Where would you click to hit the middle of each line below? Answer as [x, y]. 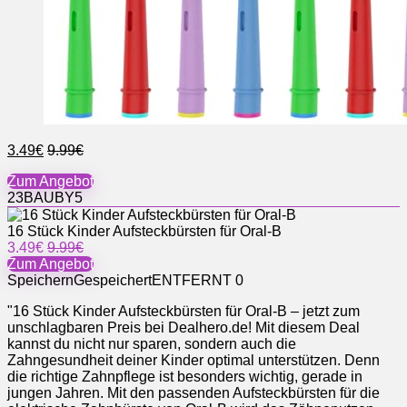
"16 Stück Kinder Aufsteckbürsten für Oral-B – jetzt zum [184, 311]
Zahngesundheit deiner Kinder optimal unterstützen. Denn [194, 360]
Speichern [40, 280]
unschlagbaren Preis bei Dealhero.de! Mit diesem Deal [184, 327]
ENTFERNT [192, 280]
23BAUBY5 [45, 197]
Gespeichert [113, 280]
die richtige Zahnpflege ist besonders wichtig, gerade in [185, 376]
